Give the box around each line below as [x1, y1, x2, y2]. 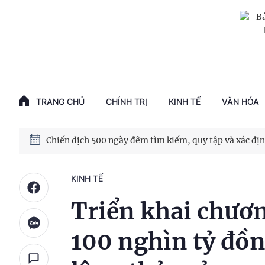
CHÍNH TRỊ [106, 96, 147, 106]
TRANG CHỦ [36, 96, 85, 106]
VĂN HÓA [222, 96, 259, 106]
